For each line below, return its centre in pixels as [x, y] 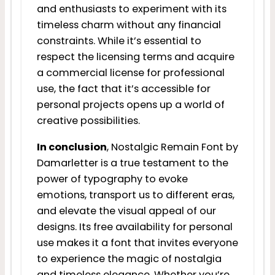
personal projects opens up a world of [130, 105]
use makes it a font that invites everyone [137, 242]
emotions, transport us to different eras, [135, 195]
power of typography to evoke [112, 179]
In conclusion [72, 147]
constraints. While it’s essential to [119, 41]
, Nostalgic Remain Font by [172, 147]
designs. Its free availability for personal [134, 227]
